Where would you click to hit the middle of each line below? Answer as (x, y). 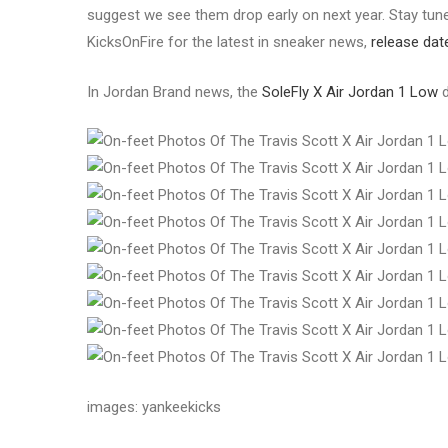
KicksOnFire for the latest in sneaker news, (229, 42)
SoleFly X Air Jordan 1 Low (350, 91)
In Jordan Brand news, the (174, 91)
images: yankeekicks (154, 406)
